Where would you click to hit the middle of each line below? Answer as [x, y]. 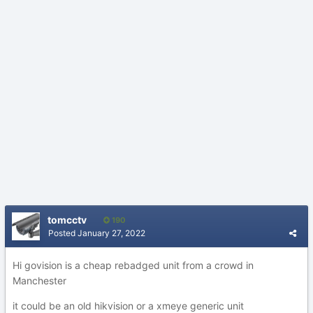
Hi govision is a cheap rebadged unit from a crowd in [133, 265]
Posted [63, 233]
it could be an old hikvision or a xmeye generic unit [130, 306]
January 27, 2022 [111, 233]
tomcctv [67, 220]
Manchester [41, 281]
